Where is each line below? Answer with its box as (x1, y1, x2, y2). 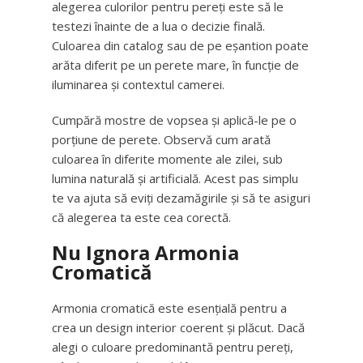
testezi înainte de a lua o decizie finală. (52, 18, 265, 34)
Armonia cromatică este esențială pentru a (52, 300, 287, 316)
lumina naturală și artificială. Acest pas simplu (52, 170, 298, 186)
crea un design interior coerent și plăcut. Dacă (52, 319, 305, 335)
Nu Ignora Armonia (52, 239, 239, 266)
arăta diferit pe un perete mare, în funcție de (52, 57, 299, 73)
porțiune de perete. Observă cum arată (52, 131, 271, 147)
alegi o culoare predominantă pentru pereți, (52, 339, 293, 355)
